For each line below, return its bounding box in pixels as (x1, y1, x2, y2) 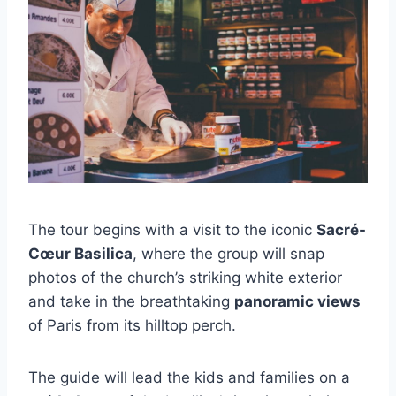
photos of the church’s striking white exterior (28, 268, 342, 286)
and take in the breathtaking (28, 292, 234, 310)
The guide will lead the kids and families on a (28, 368, 350, 386)
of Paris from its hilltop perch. (28, 316, 236, 334)
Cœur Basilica (28, 244, 133, 263)
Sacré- (316, 220, 366, 239)
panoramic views (234, 292, 361, 310)
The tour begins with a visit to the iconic (28, 220, 316, 239)
